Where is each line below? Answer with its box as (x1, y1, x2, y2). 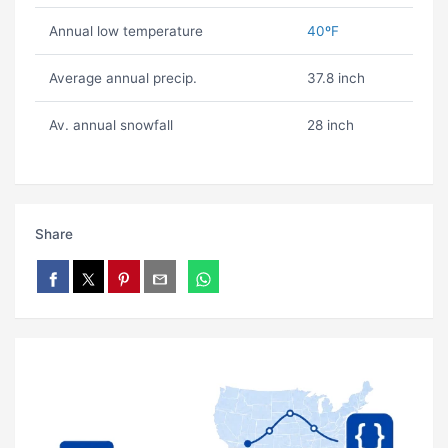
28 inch (306, 117, 354, 134)
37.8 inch (306, 70, 365, 87)
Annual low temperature (48, 23, 203, 40)
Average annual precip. (48, 70, 197, 87)
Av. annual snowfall (48, 117, 173, 134)
